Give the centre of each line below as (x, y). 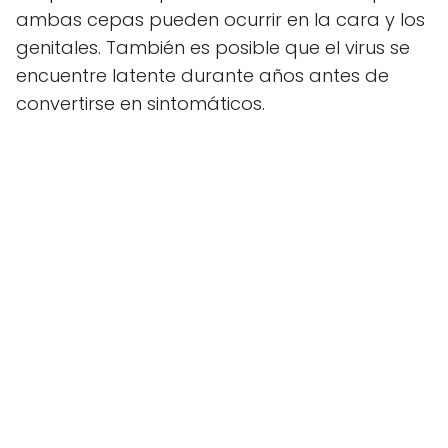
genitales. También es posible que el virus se (213, 47)
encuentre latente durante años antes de (202, 75)
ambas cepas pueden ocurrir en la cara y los (220, 19)
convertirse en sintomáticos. (140, 103)
